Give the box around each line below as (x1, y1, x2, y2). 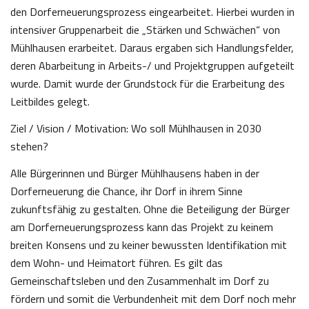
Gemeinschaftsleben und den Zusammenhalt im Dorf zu (10, 272, 269, 290)
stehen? (10, 138, 48, 155)
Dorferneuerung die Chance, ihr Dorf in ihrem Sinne (10, 183, 243, 200)
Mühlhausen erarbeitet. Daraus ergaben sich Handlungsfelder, (10, 39, 294, 57)
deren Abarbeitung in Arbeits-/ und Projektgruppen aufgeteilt (10, 57, 295, 74)
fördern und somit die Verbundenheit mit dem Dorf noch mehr (10, 290, 296, 308)
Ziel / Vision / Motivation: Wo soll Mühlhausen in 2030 (10, 120, 261, 137)
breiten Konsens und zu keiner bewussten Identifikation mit (10, 237, 287, 254)
